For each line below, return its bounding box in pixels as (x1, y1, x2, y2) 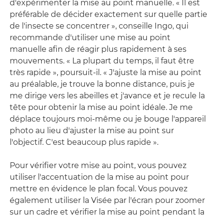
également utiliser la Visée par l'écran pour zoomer (10, 195, 205, 205)
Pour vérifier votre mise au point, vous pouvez (10, 160, 186, 170)
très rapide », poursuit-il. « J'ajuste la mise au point (10, 67, 201, 77)
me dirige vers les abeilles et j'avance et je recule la (10, 91, 205, 100)
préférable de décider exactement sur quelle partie (10, 9, 207, 19)
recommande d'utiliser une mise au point (10, 32, 170, 42)
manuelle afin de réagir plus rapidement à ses (10, 44, 186, 54)
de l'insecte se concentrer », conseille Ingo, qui (10, 21, 188, 31)
